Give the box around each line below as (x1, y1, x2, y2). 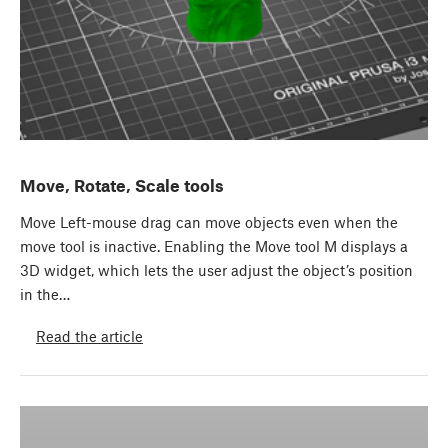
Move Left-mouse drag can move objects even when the (20, 213, 398, 232)
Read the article (36, 326, 143, 345)
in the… (20, 285, 70, 304)
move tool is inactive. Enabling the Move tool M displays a (20, 237, 408, 256)
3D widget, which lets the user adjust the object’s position (20, 261, 413, 280)
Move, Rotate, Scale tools (20, 175, 224, 196)
